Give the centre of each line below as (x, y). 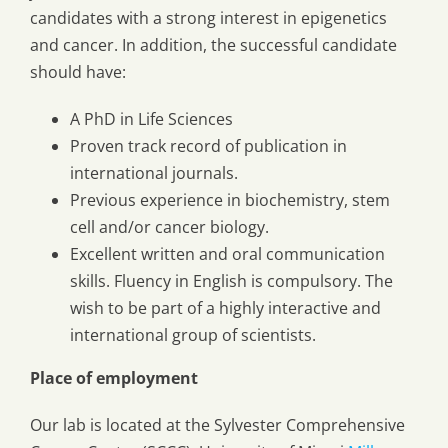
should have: (78, 72)
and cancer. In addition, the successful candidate (213, 45)
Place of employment (114, 378)
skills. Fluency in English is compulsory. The (231, 281)
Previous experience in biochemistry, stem (230, 200)
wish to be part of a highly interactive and (225, 308)
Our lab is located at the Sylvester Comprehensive (217, 425)
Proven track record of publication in (208, 146)
